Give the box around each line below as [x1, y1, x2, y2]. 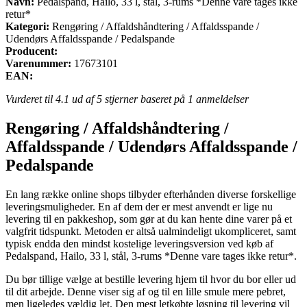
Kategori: [5, 20, 49, 32]
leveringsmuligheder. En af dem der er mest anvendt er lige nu [5, 200, 273, 212]
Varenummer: [5, 57, 71, 69]
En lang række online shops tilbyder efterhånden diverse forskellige [5, 188, 296, 200]
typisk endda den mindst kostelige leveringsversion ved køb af [5, 237, 273, 249]
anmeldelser [193, 93, 249, 105]
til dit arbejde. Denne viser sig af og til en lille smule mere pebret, [5, 285, 286, 297]
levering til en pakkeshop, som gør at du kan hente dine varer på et [5, 212, 292, 225]
